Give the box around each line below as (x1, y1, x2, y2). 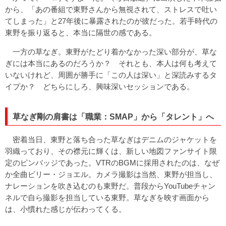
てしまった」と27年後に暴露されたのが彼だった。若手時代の (5, 16, 217, 25)
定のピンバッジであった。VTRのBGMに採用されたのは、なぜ (5, 158, 219, 167)
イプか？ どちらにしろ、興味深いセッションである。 (5, 82, 194, 91)
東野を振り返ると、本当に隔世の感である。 (5, 28, 156, 37)
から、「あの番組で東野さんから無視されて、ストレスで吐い (5, 5, 217, 14)
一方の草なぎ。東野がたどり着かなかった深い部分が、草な (5, 47, 217, 56)
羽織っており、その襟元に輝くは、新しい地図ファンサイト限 (5, 146, 217, 155)
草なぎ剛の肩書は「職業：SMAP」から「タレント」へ (13, 112, 214, 121)
